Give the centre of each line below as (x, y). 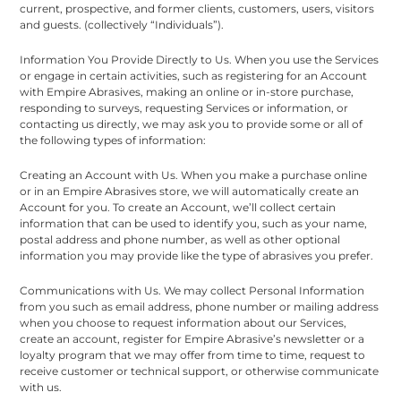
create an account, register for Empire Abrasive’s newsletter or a (192, 338)
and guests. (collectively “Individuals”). (122, 24)
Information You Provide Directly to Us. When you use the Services (200, 59)
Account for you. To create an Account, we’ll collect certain (178, 207)
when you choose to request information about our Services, (183, 322)
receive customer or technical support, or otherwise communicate (200, 371)
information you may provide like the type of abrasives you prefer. (197, 255)
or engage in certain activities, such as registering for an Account (194, 75)
